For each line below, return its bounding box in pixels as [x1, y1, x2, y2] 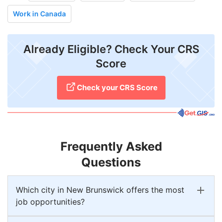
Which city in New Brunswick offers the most [16, 184, 184, 195]
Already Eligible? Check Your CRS [23, 42, 199, 55]
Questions [81, 155, 141, 169]
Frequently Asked [60, 139, 162, 154]
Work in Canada [13, 9, 66, 18]
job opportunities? [16, 196, 85, 207]
